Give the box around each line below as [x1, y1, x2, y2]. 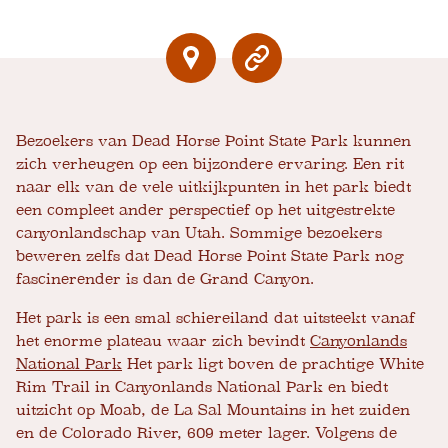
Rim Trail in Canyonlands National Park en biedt [16, 378, 388, 397]
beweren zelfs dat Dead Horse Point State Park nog [16, 247, 404, 266]
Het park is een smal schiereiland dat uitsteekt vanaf [16, 309, 415, 328]
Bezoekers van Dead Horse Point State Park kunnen [16, 132, 411, 151]
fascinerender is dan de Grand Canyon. [16, 270, 314, 289]
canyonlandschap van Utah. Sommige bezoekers [16, 224, 382, 243]
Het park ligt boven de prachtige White [122, 355, 424, 374]
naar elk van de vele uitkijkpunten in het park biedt [16, 178, 411, 197]
